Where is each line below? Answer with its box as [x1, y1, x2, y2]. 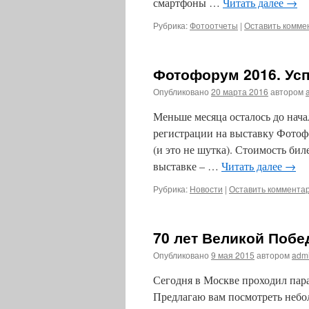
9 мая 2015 [211, 249, 255, 261]
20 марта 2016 [211, 86, 268, 97]
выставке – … [153, 159, 221, 173]
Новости [190, 183, 223, 195]
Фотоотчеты [190, 19, 238, 31]
